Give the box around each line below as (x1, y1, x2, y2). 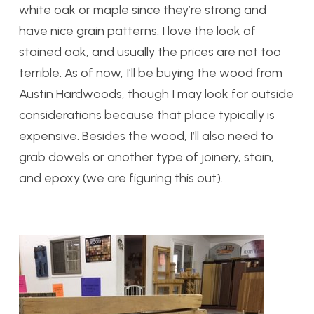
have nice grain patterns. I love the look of (19, 22, 256, 39)
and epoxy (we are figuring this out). (19, 170, 223, 186)
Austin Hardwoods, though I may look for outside (19, 86, 294, 102)
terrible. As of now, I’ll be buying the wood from (19, 64, 282, 81)
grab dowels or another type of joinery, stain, (19, 149, 274, 165)
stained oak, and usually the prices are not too (19, 43, 281, 60)
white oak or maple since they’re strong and (19, 1, 266, 18)
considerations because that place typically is (19, 107, 275, 123)
